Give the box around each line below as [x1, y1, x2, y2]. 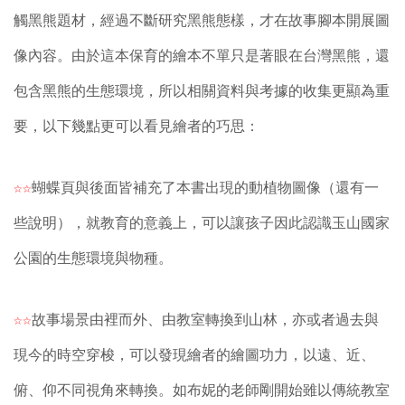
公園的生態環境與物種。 [14, 250, 173, 266]
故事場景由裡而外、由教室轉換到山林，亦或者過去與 [32, 311, 379, 327]
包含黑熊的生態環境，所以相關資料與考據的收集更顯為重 [14, 83, 390, 99]
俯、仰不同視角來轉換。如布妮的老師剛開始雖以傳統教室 [14, 381, 390, 398]
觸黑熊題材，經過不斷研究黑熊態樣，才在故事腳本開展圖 [14, 13, 390, 29]
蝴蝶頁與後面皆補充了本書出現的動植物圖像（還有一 [32, 179, 379, 195]
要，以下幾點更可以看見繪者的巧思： [14, 118, 259, 135]
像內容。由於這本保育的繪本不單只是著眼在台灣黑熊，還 [14, 48, 390, 64]
